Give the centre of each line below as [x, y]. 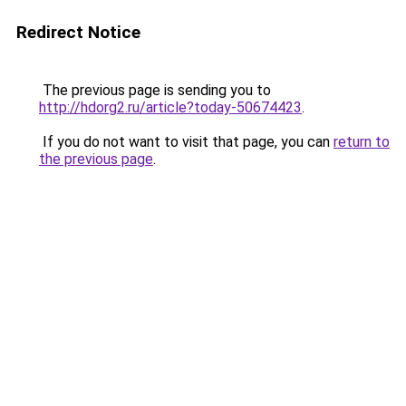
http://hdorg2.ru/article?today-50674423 [170, 107]
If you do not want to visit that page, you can [186, 142]
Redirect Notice [78, 32]
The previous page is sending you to [155, 90]
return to [362, 142]
